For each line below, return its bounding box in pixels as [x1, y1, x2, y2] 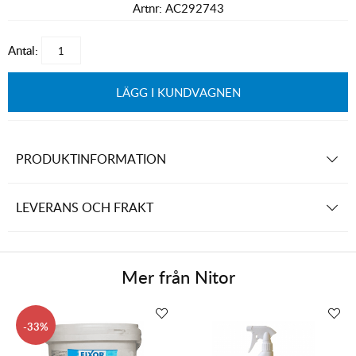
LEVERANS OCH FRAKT [16, 199, 153, 217]
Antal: [8, 42, 38, 59]
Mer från [121, 264, 195, 289]
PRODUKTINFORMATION [16, 150, 166, 168]
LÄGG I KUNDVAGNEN [115, 84, 241, 101]
